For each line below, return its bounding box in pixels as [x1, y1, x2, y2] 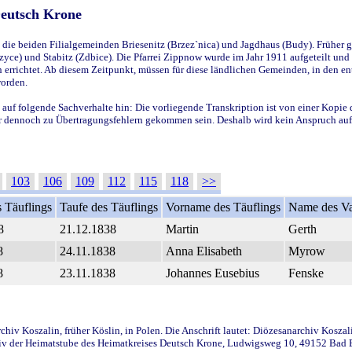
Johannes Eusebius [166, 266, 259, 280]
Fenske [288, 266, 324, 280]
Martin [166, 222, 199, 236]
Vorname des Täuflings [166, 200, 280, 214]
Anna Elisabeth [166, 244, 242, 258]
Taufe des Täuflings [60, 200, 158, 214]
